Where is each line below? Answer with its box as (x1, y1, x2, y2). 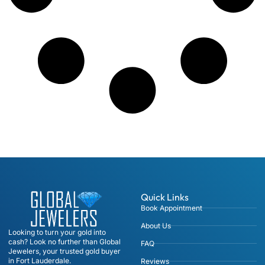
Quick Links (141, 190, 189, 203)
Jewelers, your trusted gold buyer (8, 246, 121, 256)
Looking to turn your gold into (8, 227, 106, 237)
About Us (141, 221, 171, 230)
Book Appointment (141, 203, 202, 212)
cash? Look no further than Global (8, 237, 121, 246)
